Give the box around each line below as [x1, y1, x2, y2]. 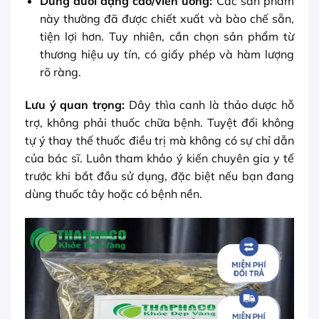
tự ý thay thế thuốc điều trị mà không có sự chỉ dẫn [25, 133, 294, 148]
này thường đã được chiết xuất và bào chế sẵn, [39, 11, 294, 26]
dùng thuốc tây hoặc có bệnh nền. [25, 187, 202, 202]
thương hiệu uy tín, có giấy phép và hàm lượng [39, 47, 294, 62]
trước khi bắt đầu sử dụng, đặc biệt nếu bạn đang [25, 169, 294, 184]
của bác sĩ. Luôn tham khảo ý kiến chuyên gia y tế [25, 151, 294, 166]
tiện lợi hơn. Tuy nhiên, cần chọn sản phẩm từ [39, 29, 294, 44]
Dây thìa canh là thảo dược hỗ [125, 98, 295, 113]
